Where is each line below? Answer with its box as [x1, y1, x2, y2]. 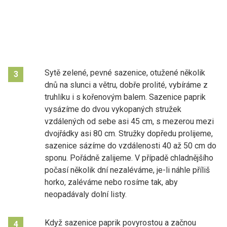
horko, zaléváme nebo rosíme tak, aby [45, 177, 178, 187]
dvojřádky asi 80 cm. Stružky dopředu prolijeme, [45, 128, 213, 138]
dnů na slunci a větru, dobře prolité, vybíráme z [45, 80, 208, 90]
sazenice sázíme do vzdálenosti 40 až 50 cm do [45, 140, 216, 150]
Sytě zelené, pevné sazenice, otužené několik [45, 67, 205, 78]
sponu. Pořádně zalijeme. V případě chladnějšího [45, 153, 213, 163]
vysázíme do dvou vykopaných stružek [45, 104, 181, 114]
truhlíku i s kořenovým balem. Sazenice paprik [45, 92, 206, 102]
